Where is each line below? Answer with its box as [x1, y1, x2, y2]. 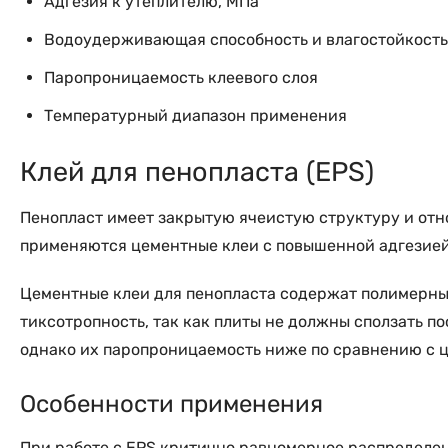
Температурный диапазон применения [44, 106, 347, 126]
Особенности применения [20, 390, 323, 419]
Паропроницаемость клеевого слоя [44, 68, 318, 88]
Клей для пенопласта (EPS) [20, 156, 374, 189]
